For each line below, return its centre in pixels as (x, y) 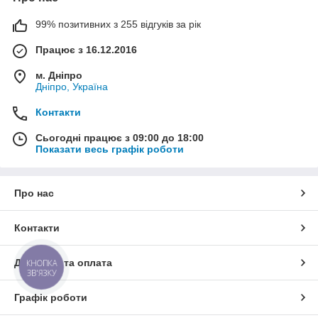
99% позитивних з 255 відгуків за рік (118, 24)
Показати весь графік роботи (110, 149)
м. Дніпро (59, 75)
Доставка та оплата (63, 263)
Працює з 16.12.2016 (86, 50)
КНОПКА (42, 263)
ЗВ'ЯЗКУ (42, 273)
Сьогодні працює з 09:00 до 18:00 (120, 138)
